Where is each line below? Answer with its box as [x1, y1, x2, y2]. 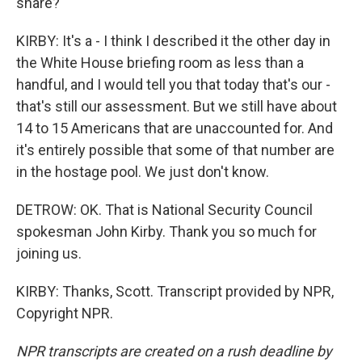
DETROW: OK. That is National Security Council [16, 201, 313, 218]
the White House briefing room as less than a [16, 54, 304, 71]
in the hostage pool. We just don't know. [16, 163, 269, 180]
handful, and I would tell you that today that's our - [16, 76, 330, 93]
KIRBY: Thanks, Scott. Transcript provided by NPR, [16, 283, 334, 300]
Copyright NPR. [16, 305, 113, 322]
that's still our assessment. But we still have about [16, 98, 337, 115]
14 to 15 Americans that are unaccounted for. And [16, 120, 333, 137]
